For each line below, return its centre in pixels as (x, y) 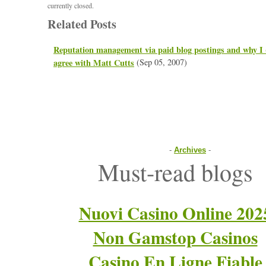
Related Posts (82, 24)
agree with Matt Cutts (94, 62)
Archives (190, 150)
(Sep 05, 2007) (161, 62)
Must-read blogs (175, 172)
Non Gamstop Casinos (175, 237)
